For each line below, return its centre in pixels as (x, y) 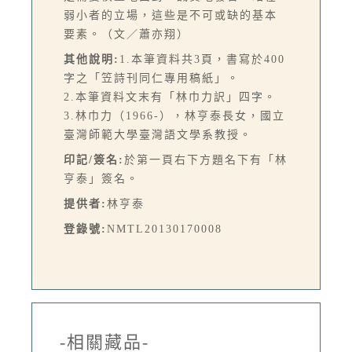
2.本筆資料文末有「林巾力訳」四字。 (170, 97)
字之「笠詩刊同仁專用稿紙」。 (158, 78)
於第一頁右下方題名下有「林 (206, 159)
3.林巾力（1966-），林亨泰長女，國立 (174, 115)
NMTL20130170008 (165, 229)
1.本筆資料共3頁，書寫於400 (202, 59)
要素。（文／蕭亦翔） (126, 34)
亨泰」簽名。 (101, 178)
